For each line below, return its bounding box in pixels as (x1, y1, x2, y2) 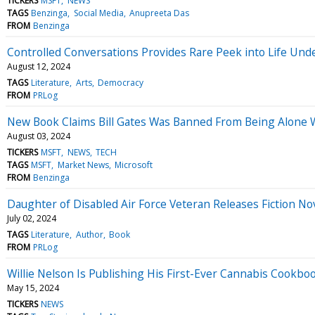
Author (75, 228, 103, 240)
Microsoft (114, 158, 153, 171)
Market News (57, 158, 109, 171)
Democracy (97, 76, 143, 89)
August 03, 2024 (7, 129, 70, 142)
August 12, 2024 (7, 60, 70, 72)
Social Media (73, 6, 124, 19)
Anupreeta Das (129, 6, 189, 19)
